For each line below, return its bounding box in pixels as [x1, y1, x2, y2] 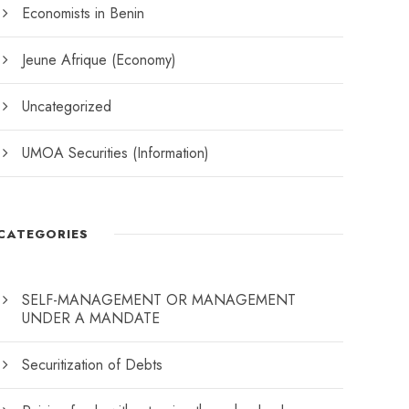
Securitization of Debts [22, 353, 163, 375]
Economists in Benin [22, 2, 145, 24]
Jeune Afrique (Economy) [22, 48, 177, 70]
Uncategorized [22, 95, 112, 117]
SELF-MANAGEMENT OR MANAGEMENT [22, 288, 297, 310]
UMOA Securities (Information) [22, 142, 210, 163]
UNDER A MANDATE [22, 307, 161, 329]
